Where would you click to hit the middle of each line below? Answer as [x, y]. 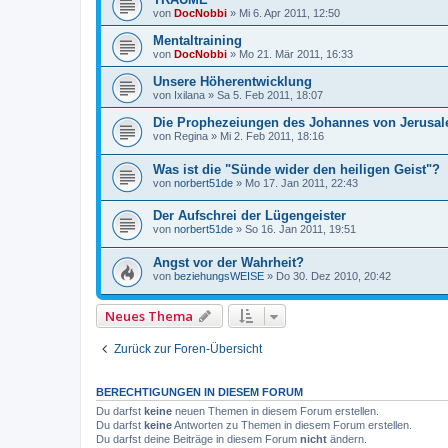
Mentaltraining [197, 41]
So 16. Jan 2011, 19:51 [300, 229]
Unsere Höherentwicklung [232, 82]
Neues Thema [149, 315]
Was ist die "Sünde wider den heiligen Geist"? [296, 169]
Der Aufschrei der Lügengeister [249, 216]
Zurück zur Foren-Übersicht [188, 348]
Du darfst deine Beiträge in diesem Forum [198, 438]
